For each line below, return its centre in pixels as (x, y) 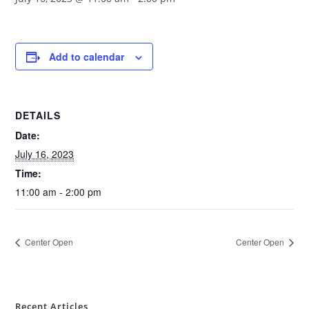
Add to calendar (87, 57)
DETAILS (38, 115)
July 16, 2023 (45, 154)
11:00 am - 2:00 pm (59, 192)
